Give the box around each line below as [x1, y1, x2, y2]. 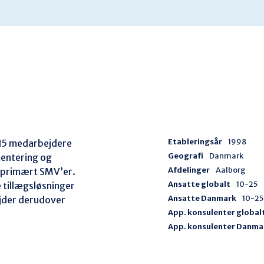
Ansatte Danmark [168, 193, 237, 203]
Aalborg [216, 165, 246, 174]
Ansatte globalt [168, 179, 231, 189]
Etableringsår [168, 137, 223, 146]
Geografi [168, 151, 204, 160]
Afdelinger [168, 165, 210, 174]
